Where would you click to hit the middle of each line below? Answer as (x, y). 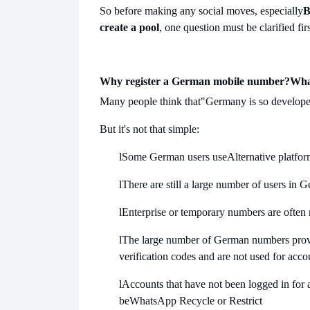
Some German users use (174, 157)
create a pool (129, 28)
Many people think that (150, 102)
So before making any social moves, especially (201, 11)
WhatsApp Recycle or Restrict (196, 301)
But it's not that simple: (149, 129)
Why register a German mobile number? (195, 82)
